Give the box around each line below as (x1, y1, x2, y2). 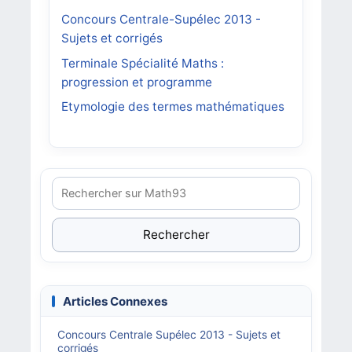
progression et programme (60, 74, 212, 90)
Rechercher (142, 227, 210, 243)
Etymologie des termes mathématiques (60, 99, 284, 115)
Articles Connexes (63, 294, 168, 310)
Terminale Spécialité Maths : (60, 55, 224, 71)
